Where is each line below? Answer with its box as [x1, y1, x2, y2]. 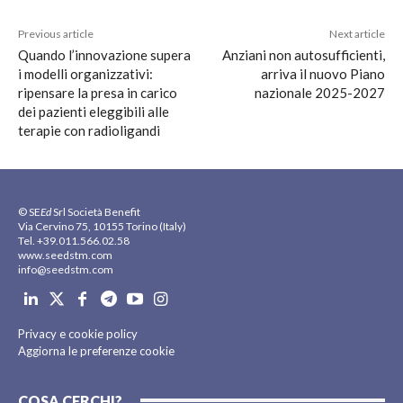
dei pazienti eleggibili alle [18, 103, 169, 121]
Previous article [18, 27, 94, 41]
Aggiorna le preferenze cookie [18, 343, 175, 358]
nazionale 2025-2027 [254, 85, 385, 102]
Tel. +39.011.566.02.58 [18, 234, 130, 248]
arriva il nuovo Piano [260, 66, 385, 83]
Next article [328, 27, 385, 41]
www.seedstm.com [18, 248, 112, 263]
